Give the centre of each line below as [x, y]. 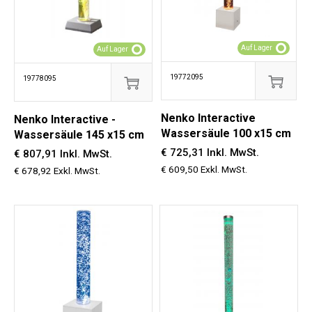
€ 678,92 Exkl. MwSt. [57, 171]
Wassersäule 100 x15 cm [226, 134]
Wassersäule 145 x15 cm [79, 135]
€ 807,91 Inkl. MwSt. [63, 154]
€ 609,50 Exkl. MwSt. [204, 170]
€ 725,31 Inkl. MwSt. [210, 153]
